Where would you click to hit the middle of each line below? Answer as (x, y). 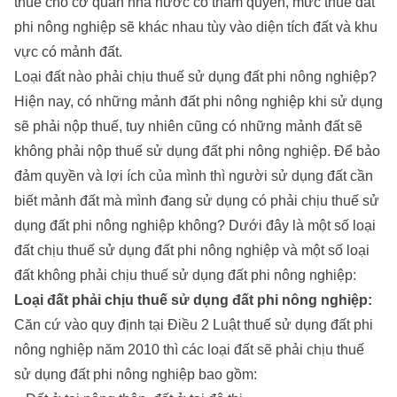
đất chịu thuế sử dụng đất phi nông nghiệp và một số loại (192, 250)
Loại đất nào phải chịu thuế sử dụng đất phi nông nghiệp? (195, 76)
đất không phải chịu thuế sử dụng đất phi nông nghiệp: (185, 275)
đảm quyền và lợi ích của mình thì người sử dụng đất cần (194, 175)
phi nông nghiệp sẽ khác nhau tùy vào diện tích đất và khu (196, 27)
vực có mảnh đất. (68, 51)
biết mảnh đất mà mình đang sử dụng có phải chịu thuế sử (197, 200)
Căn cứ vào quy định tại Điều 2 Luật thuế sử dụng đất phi (194, 324)
